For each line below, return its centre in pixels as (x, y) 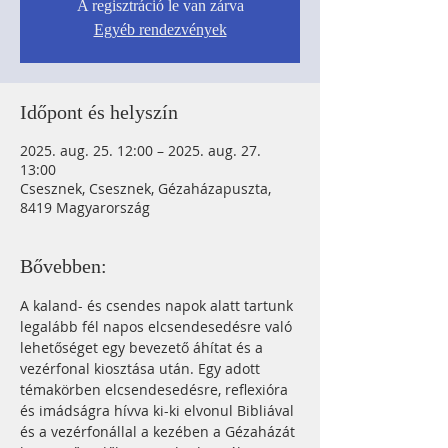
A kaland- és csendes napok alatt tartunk (158, 305)
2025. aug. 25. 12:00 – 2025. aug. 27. (140, 150)
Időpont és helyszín (99, 112)
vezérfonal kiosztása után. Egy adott (142, 368)
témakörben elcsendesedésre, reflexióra (156, 389)
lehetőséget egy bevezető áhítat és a (143, 347)
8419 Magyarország (85, 207)
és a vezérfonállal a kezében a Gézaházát (159, 431)
